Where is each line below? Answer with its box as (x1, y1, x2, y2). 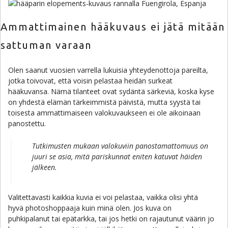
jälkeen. (32, 162, 57, 172)
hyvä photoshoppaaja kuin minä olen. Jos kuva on (8, 203, 172, 213)
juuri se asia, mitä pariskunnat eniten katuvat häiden (32, 152, 202, 161)
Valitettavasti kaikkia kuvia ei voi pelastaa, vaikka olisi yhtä (8, 192, 198, 202)
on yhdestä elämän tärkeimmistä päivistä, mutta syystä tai (8, 97, 201, 107)
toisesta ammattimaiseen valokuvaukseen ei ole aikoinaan (8, 108, 201, 118)
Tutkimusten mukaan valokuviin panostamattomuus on (32, 141, 208, 151)
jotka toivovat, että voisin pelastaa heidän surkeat (8, 76, 173, 85)
